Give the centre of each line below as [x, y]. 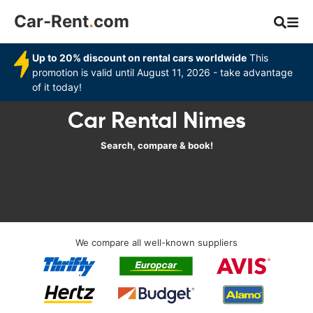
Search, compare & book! [156, 145]
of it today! [57, 87]
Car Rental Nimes [156, 120]
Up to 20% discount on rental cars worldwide [140, 58]
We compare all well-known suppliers [156, 242]
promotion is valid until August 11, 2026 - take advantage [163, 72]
